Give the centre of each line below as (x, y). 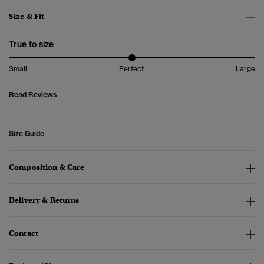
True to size (31, 44)
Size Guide (27, 134)
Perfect (131, 69)
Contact (24, 233)
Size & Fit (27, 16)
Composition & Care (47, 167)
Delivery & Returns (44, 200)
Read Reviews (33, 95)
